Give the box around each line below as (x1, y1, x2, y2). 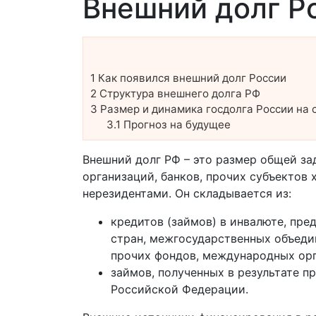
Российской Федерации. (111, 282, 248, 297)
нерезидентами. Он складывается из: (83, 186, 291, 201)
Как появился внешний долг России (95, 71, 286, 85)
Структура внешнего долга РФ (97, 87, 260, 101)
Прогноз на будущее (120, 118, 231, 132)
